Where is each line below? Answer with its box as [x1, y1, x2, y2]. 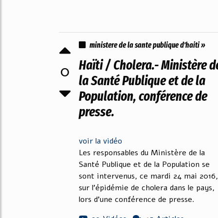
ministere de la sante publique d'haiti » [90, 40, 205, 50]
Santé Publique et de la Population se [79, 159, 210, 170]
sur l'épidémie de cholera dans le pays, [79, 182, 215, 193]
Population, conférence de [79, 89, 207, 104]
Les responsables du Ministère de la [79, 147, 205, 158]
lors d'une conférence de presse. [79, 194, 195, 205]
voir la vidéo [79, 136, 122, 146]
